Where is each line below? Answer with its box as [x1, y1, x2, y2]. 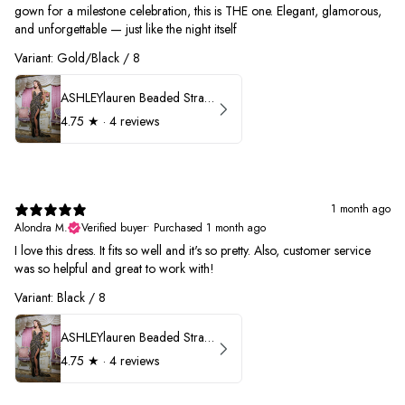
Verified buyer [81, 220, 146, 237]
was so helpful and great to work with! [14, 259, 214, 278]
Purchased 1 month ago [154, 220, 266, 237]
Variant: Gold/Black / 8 [14, 49, 140, 67]
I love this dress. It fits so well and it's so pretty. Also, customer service [14, 241, 371, 260]
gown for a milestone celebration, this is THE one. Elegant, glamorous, [14, 2, 381, 20]
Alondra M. [14, 220, 68, 237]
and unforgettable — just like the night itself [14, 20, 237, 38]
